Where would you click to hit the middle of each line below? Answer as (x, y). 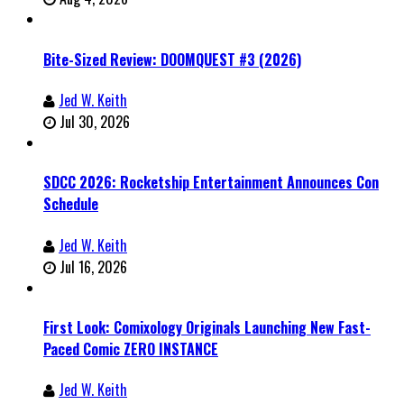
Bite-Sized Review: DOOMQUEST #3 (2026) (172, 59)
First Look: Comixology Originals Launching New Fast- (207, 327)
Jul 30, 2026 (95, 121)
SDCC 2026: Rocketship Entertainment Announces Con (211, 183)
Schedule (71, 204)
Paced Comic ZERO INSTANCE (131, 349)
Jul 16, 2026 (93, 266)
